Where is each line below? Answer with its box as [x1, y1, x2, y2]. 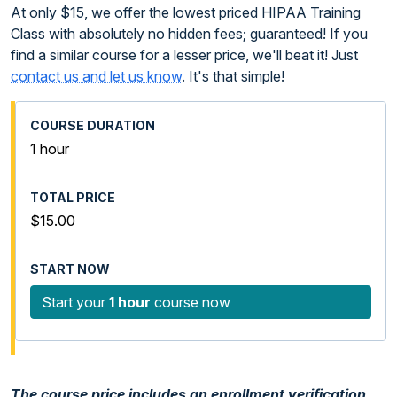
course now [151, 292, 230, 311]
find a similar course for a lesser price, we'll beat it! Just [11, 45, 358, 64]
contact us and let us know [11, 66, 182, 85]
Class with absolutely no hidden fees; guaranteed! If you [11, 24, 368, 43]
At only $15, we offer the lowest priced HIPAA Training [11, 3, 361, 21]
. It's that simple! [182, 66, 284, 85]
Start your [42, 292, 109, 311]
